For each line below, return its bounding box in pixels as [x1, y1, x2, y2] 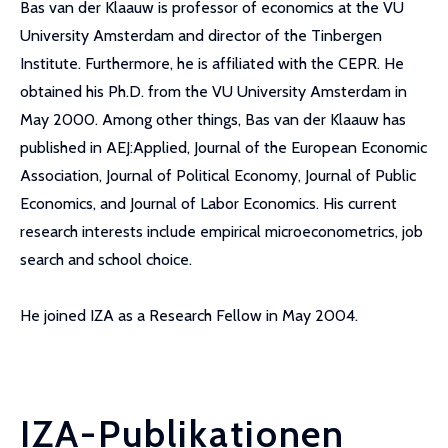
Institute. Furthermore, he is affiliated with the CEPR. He [20, 54, 404, 73]
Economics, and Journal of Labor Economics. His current [20, 194, 397, 213]
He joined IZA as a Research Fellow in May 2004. [20, 306, 358, 325]
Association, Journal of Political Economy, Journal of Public [20, 166, 416, 185]
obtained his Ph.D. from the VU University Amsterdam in [20, 82, 407, 101]
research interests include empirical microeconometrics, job [20, 222, 423, 241]
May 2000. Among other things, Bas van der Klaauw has [20, 110, 406, 129]
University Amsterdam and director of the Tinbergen [20, 26, 382, 45]
